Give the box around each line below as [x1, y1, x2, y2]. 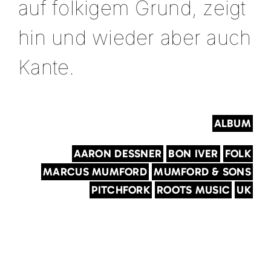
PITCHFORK [91, 183, 150, 197]
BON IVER [168, 146, 218, 160]
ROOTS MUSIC [157, 183, 230, 197]
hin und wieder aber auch [18, 25, 252, 50]
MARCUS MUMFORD [43, 165, 147, 178]
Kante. [18, 54, 75, 79]
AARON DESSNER [73, 146, 162, 160]
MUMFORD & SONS [154, 165, 252, 178]
